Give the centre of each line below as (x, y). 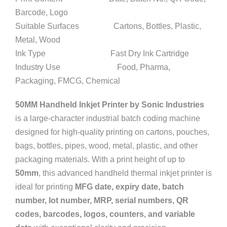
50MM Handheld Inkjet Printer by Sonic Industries (110, 105)
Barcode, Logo (42, 12)
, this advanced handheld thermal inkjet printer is (125, 173)
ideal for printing (45, 187)
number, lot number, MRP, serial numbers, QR (102, 200)
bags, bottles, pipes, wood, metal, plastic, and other (106, 146)
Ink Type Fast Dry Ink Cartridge (102, 53)
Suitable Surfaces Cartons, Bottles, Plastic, (108, 26)
